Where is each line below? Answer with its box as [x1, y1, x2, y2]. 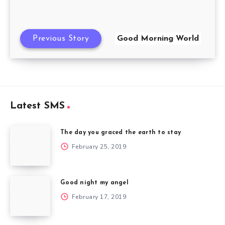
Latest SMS [10, 100, 65, 111]
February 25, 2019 [70, 142, 126, 151]
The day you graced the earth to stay [60, 129, 181, 136]
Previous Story [33, 34, 89, 43]
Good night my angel [60, 179, 129, 186]
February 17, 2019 [70, 192, 126, 201]
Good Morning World [117, 34, 199, 43]
